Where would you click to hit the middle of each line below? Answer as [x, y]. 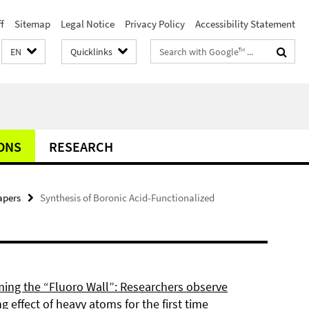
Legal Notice [88, 24]
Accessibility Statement [245, 24]
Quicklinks [91, 52]
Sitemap [32, 24]
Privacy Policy [155, 24]
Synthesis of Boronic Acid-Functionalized [127, 198]
